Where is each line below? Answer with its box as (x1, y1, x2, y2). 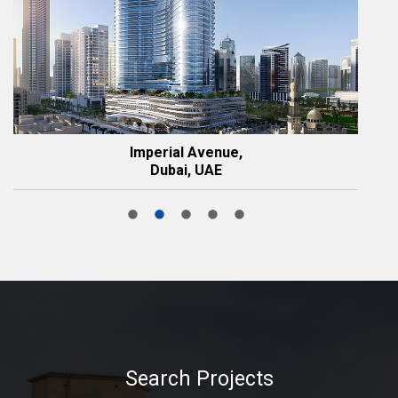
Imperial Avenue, (129, 143, 243, 161)
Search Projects (124, 367, 274, 392)
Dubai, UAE (149, 161, 222, 179)
